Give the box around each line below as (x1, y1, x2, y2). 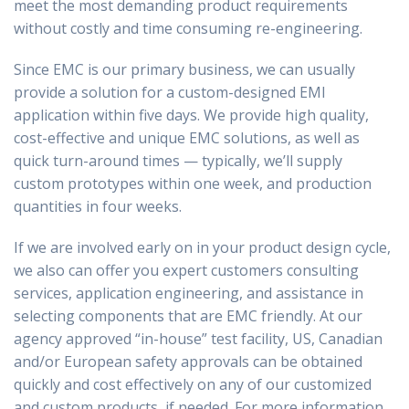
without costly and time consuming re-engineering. (14, 18, 362, 38)
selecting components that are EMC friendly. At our (14, 306, 362, 326)
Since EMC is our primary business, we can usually (14, 59, 355, 79)
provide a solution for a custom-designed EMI (14, 82, 326, 102)
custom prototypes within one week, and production (14, 173, 372, 194)
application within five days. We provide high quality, (14, 105, 369, 125)
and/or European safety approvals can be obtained (14, 351, 362, 372)
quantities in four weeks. (14, 196, 182, 216)
